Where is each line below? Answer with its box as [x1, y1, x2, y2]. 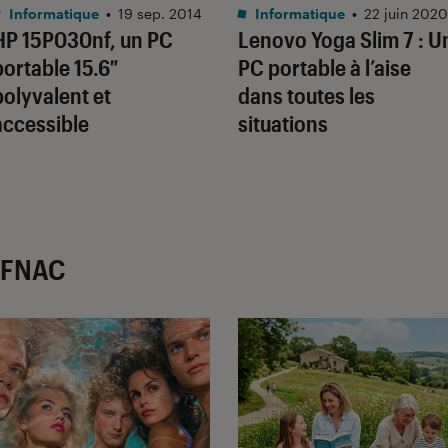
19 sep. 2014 [118, 4, 202, 22]
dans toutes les [238, 81, 375, 108]
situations [238, 109, 328, 136]
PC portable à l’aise [238, 53, 411, 80]
